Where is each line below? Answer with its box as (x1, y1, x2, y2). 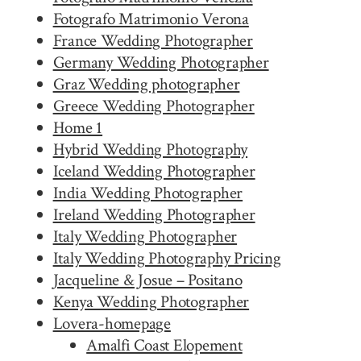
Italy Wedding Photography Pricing (52, 247, 281, 269)
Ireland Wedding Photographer (52, 203, 255, 226)
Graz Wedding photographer (52, 73, 240, 95)
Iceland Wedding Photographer (52, 160, 255, 182)
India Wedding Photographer (52, 181, 243, 204)
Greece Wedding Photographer (52, 94, 255, 117)
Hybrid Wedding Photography (52, 138, 248, 160)
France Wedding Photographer (52, 29, 253, 52)
